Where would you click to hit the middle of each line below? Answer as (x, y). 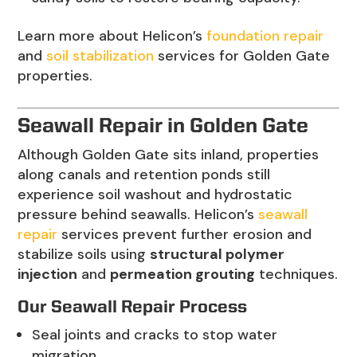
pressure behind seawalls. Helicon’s (138, 215)
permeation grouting (183, 275)
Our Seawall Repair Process (133, 308)
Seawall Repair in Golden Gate (163, 127)
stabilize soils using (84, 255)
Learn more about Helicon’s (112, 36)
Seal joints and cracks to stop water (155, 335)
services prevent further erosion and (185, 235)
